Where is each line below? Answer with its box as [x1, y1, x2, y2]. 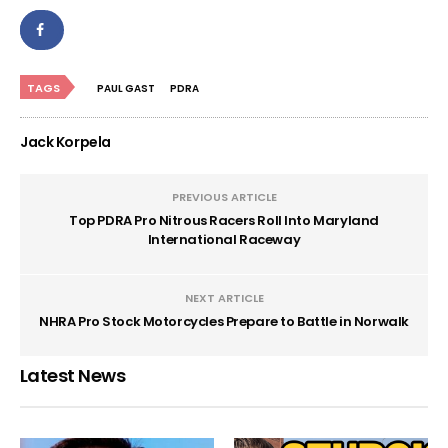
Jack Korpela [20, 131, 111, 152]
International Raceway [147, 229, 301, 249]
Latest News [20, 362, 126, 388]
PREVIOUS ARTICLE [171, 188, 277, 205]
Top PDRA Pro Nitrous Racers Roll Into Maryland [69, 210, 379, 230]
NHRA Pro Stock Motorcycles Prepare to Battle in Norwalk [39, 311, 409, 331]
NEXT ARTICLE [184, 289, 264, 306]
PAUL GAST [97, 80, 155, 96]
